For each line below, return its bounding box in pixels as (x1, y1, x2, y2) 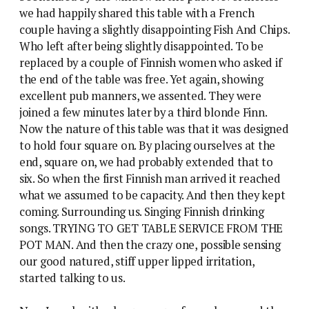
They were (208, 88, 261, 103)
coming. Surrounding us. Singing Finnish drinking (19, 203, 264, 219)
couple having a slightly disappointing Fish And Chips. (19, 21, 290, 37)
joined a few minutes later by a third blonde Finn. (19, 104, 267, 120)
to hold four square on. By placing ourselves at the (19, 137, 276, 153)
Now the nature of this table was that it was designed (19, 121, 289, 137)
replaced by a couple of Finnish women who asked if (19, 54, 282, 70)
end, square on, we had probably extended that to (19, 154, 273, 170)
